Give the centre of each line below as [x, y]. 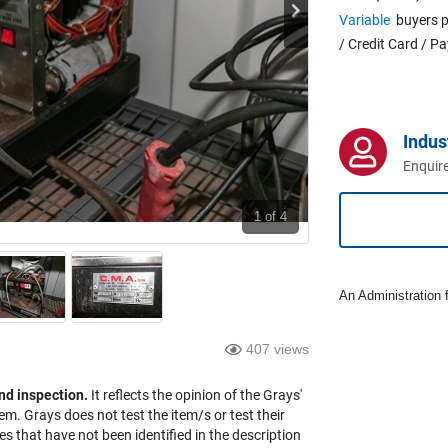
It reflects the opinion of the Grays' [195, 394]
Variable [364, 19]
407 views [277, 348]
